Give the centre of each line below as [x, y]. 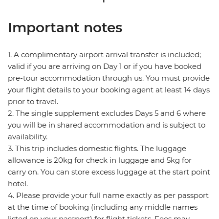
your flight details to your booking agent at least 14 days [109, 90]
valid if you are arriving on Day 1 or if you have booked [105, 66]
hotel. [18, 184]
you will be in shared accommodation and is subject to [107, 125]
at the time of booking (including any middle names [103, 207]
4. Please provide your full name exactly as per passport [108, 196]
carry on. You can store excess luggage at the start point [109, 172]
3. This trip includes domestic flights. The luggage [97, 149]
